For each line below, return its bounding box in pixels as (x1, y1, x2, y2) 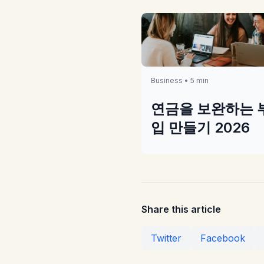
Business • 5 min (151, 75, 209, 85)
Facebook (200, 232, 245, 244)
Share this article (141, 203, 221, 215)
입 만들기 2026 (151, 118, 250, 136)
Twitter (151, 232, 181, 244)
